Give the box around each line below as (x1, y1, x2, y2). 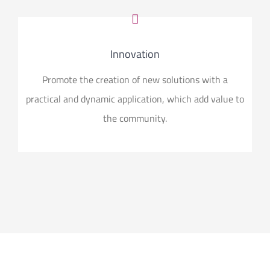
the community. (103, 110, 167, 125)
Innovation (110, 45, 160, 62)
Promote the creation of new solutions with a (42, 72, 228, 87)
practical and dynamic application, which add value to (26, 91, 244, 106)
